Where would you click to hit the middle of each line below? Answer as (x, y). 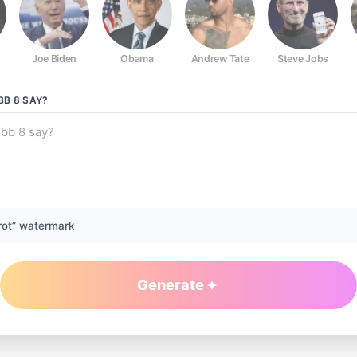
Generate (171, 285)
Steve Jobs (303, 59)
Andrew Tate (220, 59)
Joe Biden (54, 59)
